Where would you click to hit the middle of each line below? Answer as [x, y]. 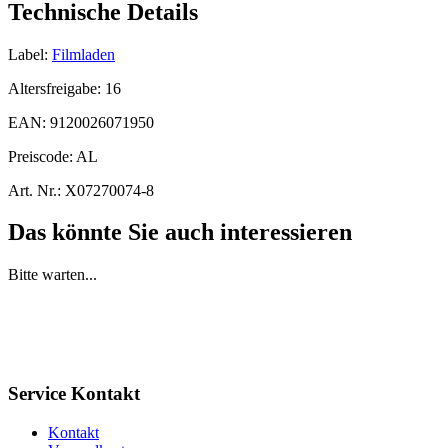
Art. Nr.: [34, 190]
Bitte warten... [52, 275]
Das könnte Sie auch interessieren [180, 232]
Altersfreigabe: [56, 88]
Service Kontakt [74, 394]
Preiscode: [42, 156]
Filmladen [83, 54]
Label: [28, 54]
